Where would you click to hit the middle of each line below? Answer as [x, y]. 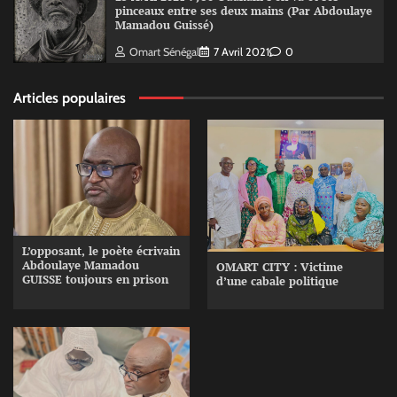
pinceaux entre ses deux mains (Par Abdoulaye [243, 11]
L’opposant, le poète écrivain [101, 251]
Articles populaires [70, 98]
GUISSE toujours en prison [95, 279]
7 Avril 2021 [241, 51]
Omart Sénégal [164, 51]
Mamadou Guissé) [164, 25]
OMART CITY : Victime [280, 268]
